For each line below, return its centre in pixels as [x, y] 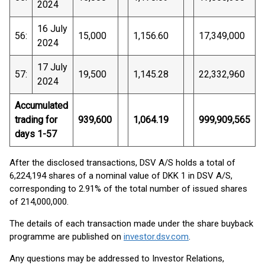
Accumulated [41, 106]
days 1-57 [36, 134]
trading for [36, 120]
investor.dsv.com [156, 237]
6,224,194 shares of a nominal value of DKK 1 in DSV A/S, [121, 176]
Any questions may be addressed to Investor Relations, [117, 258]
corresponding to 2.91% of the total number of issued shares [128, 189]
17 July [52, 67]
